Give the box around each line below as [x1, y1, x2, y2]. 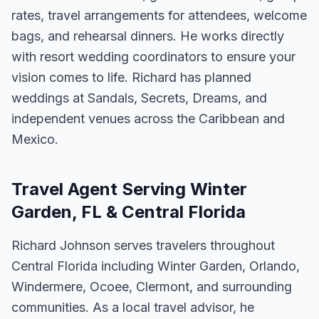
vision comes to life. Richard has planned [11, 70, 251, 85]
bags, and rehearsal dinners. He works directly [11, 28, 284, 43]
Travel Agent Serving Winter [11, 179, 247, 199]
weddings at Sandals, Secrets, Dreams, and [11, 90, 267, 105]
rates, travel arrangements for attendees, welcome [11, 8, 307, 23]
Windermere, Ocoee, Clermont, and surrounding [11, 279, 292, 294]
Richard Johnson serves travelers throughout [11, 238, 275, 253]
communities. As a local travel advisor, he [11, 300, 254, 315]
